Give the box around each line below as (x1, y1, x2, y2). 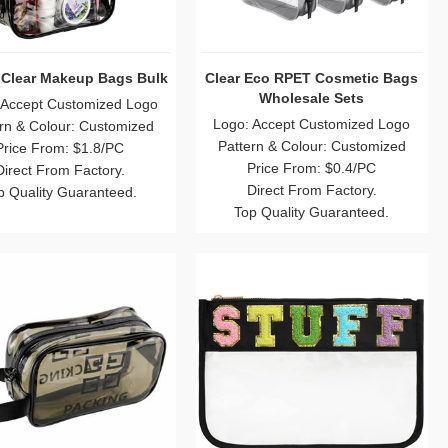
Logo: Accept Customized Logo (213, 115, 411, 132)
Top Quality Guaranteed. (234, 203, 390, 220)
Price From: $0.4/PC (247, 159, 377, 176)
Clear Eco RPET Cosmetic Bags (205, 69, 419, 86)
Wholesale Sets (259, 89, 365, 106)
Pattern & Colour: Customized (217, 137, 406, 154)
